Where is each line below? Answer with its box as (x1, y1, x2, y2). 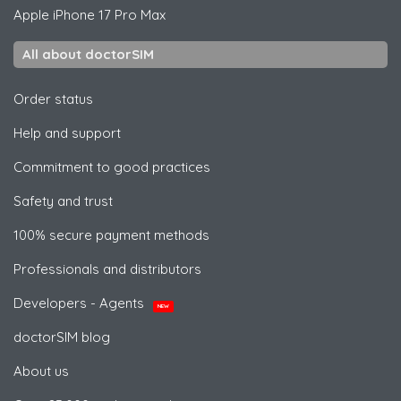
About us (13, 362, 69, 380)
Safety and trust (13, 192, 113, 209)
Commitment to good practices (13, 158, 210, 175)
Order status (13, 90, 93, 107)
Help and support (13, 124, 121, 141)
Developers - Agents (13, 294, 148, 311)
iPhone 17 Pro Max (49, 5, 166, 23)
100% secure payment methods (13, 226, 209, 243)
